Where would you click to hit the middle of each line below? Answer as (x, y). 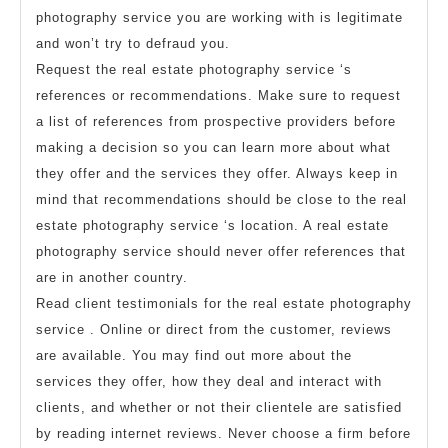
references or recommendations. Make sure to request (218, 95)
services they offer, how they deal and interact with (209, 381)
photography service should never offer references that (221, 251)
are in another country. (112, 277)
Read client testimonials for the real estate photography (224, 303)
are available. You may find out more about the (194, 355)
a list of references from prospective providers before (216, 121)
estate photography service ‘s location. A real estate (212, 225)
